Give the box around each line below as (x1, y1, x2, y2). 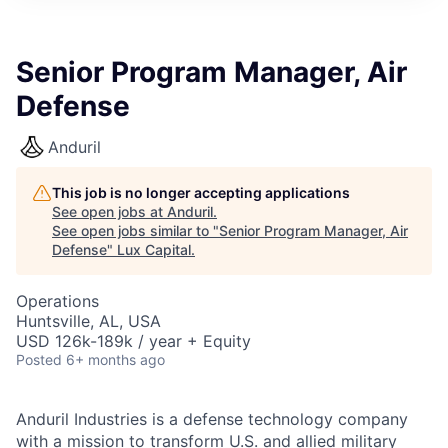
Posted (16, 351, 62, 368)
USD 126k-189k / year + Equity (16, 331, 251, 351)
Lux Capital (117, 241, 191, 258)
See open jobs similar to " (52, 222, 219, 239)
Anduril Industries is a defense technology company (16, 409, 408, 429)
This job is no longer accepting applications (52, 184, 350, 201)
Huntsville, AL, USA (16, 311, 161, 331)
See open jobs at (52, 203, 167, 220)
